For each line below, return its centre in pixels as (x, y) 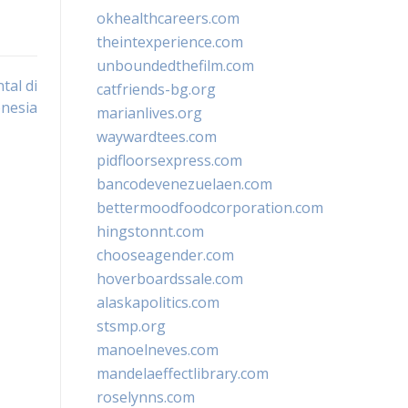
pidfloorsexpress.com (169, 160)
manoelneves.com (158, 350)
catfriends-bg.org (156, 89)
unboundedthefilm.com (175, 66)
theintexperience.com (170, 42)
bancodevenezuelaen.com (184, 184)
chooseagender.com (165, 255)
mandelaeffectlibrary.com (183, 373)
